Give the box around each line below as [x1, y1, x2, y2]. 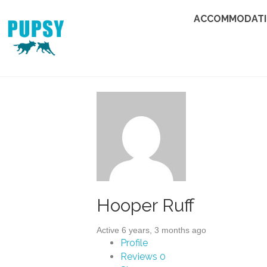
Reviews [120, 251, 160, 262]
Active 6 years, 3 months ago [97, 225, 206, 235]
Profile [120, 237, 148, 249]
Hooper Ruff [97, 195, 194, 216]
